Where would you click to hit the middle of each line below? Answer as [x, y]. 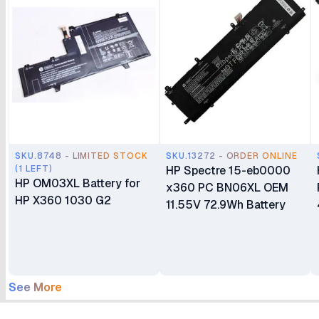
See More [35, 287]
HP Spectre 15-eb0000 [228, 171]
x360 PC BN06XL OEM [227, 188]
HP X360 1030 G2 [63, 200]
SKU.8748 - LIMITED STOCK [82, 156]
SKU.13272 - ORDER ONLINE [232, 156]
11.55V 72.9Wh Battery [226, 205]
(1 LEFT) [34, 169]
